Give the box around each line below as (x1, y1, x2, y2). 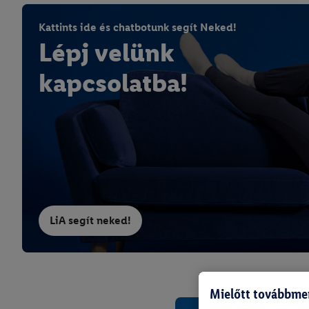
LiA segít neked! (50, 214, 131, 227)
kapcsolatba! (39, 68, 188, 98)
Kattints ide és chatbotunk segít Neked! (39, 21, 237, 34)
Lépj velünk (39, 37, 175, 68)
